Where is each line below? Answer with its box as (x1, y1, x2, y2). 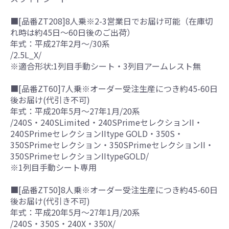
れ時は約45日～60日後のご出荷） (10, 26, 135, 38)
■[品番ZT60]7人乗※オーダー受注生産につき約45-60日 (10, 82, 218, 95)
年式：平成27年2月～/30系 (10, 37, 110, 50)
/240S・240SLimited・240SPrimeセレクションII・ (10, 116, 202, 128)
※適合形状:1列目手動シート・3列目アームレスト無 (10, 59, 201, 72)
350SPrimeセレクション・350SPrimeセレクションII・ (10, 138, 214, 151)
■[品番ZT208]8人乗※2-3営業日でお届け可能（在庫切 (10, 14, 213, 27)
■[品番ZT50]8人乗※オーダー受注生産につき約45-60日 (10, 183, 218, 196)
